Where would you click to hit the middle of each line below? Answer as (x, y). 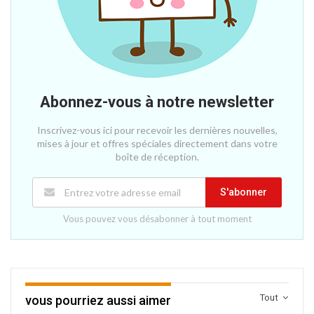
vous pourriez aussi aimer (98, 300)
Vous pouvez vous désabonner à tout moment (157, 218)
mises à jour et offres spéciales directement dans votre (157, 143)
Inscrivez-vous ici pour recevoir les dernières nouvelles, (157, 130)
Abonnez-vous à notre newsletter (157, 102)
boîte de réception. (157, 156)
